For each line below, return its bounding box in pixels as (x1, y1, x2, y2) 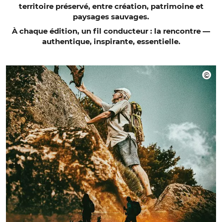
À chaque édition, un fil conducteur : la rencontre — (12, 26, 210, 36)
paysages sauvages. (73, 11, 149, 21)
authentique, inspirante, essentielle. (42, 36, 180, 46)
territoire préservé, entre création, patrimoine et (18, 1, 204, 11)
